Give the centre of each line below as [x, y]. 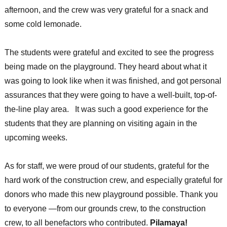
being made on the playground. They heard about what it [105, 67]
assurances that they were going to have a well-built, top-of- [110, 95]
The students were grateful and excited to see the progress [109, 53]
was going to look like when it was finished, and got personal [113, 81]
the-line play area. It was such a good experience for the [106, 109]
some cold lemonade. [43, 24]
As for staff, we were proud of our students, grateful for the [107, 166]
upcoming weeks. [36, 138]
